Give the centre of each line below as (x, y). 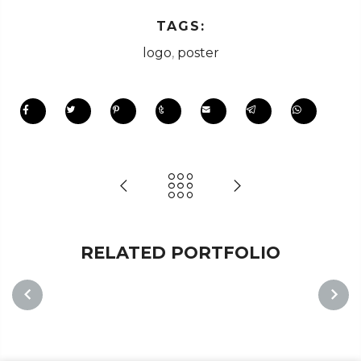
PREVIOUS (41, 325)
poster (198, 52)
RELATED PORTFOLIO (180, 252)
